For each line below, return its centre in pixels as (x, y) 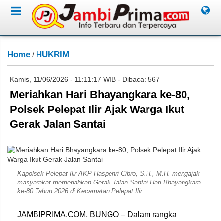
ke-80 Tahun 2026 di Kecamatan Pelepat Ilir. (81, 191)
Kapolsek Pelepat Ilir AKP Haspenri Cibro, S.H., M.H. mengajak (109, 173)
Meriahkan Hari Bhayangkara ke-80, (100, 94)
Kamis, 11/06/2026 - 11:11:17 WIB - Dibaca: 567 (85, 79)
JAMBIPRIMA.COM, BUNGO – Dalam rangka (97, 214)
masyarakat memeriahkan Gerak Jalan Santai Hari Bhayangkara (109, 182)
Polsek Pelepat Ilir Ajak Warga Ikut (97, 109)
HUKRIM (53, 55)
